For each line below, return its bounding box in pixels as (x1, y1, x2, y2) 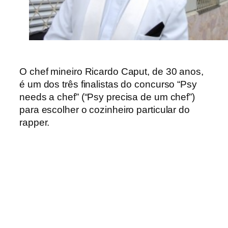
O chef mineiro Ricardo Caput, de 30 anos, (19, 66, 204, 77)
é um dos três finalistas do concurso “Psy (19, 79, 197, 90)
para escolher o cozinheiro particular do (19, 104, 190, 116)
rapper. (19, 117, 52, 128)
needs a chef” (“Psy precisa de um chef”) (19, 92, 195, 103)
